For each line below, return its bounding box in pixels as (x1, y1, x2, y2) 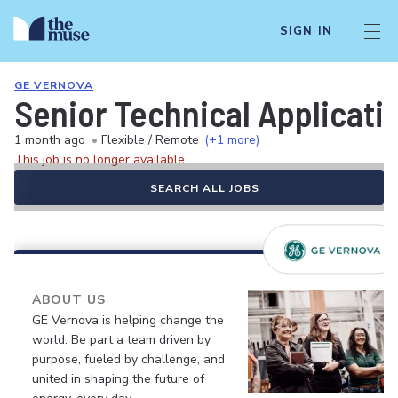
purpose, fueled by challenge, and (32, 351, 225, 368)
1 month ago (14, 131, 85, 148)
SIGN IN (279, 23, 332, 39)
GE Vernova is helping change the (32, 312, 224, 329)
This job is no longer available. (14, 151, 187, 168)
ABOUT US (32, 291, 106, 308)
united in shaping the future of (32, 370, 204, 387)
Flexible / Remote (101, 131, 199, 148)
